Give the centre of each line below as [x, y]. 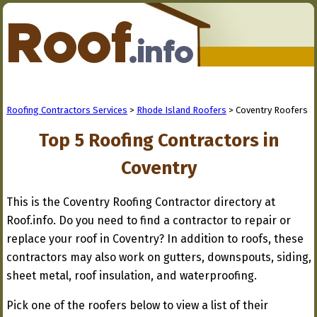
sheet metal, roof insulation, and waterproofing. [132, 276]
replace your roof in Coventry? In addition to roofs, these [155, 239]
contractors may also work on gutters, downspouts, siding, [159, 257]
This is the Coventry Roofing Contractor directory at [141, 202]
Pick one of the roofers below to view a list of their [137, 305]
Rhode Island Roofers [181, 110]
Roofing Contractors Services [67, 110]
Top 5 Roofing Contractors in [159, 140]
